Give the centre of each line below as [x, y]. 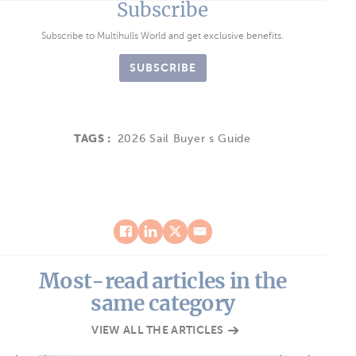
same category [163, 303]
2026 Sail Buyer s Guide [184, 138]
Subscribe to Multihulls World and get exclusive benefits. [163, 35]
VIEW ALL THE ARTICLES [159, 329]
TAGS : [94, 138]
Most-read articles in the [163, 281]
